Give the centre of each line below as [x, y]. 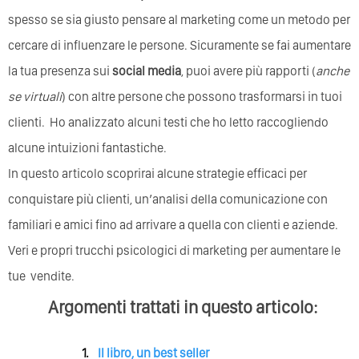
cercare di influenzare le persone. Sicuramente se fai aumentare [179, 45]
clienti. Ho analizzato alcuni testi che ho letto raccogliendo [168, 122]
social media [147, 71]
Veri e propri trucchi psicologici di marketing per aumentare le [174, 250]
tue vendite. [41, 276]
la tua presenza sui [60, 71]
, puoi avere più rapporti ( [248, 71]
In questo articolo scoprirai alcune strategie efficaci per [157, 173]
